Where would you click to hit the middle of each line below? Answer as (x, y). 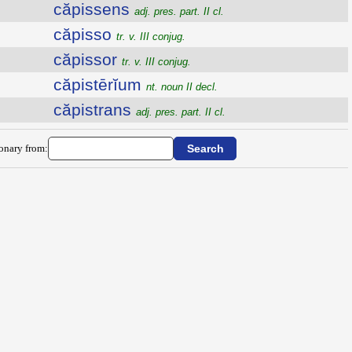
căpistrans (94, 110)
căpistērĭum (99, 84)
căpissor (87, 59)
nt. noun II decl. (181, 87)
